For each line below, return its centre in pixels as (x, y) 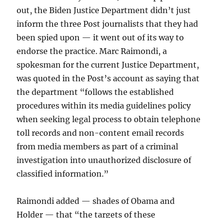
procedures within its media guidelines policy (104, 106)
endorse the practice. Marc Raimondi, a (92, 51)
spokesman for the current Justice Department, (108, 65)
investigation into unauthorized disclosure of (104, 160)
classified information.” (63, 174)
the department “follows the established (95, 92)
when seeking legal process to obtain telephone (109, 119)
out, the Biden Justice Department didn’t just (104, 10)
